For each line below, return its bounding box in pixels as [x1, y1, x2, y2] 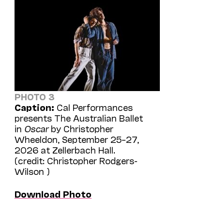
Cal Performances [54, 101, 133, 112]
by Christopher [48, 123, 113, 134]
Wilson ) [15, 165, 50, 176]
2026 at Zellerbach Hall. [15, 144, 115, 155]
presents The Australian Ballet [15, 112, 143, 123]
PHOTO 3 [15, 91, 55, 102]
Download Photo [15, 188, 92, 199]
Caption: [15, 101, 54, 112]
